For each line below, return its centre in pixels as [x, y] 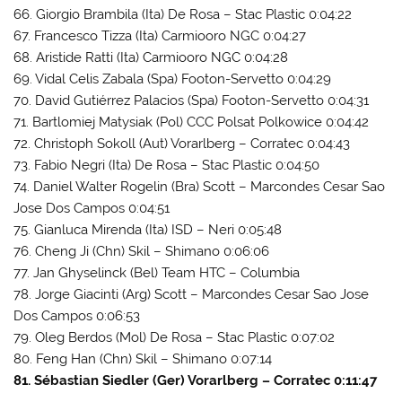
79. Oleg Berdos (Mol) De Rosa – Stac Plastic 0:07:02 [175, 337]
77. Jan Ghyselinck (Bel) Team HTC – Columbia [157, 272]
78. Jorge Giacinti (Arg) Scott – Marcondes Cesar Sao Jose [192, 294]
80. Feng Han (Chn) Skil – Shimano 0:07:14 [143, 358]
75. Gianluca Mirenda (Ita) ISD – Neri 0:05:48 [148, 229]
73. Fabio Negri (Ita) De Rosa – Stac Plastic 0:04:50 [167, 165]
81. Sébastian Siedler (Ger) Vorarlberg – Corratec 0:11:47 [196, 380]
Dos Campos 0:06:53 [77, 315]
